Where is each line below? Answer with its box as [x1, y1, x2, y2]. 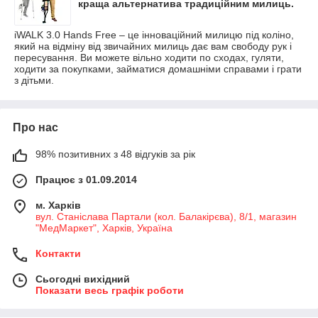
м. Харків [35, 199, 81, 211]
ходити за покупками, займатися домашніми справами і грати [14, 63, 302, 75]
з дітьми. [14, 75, 54, 86]
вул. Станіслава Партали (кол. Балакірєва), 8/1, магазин [35, 211, 297, 222]
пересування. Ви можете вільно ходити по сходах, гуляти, [14, 52, 284, 63]
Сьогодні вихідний [35, 273, 130, 285]
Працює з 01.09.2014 [35, 174, 137, 185]
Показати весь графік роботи [35, 285, 184, 296]
